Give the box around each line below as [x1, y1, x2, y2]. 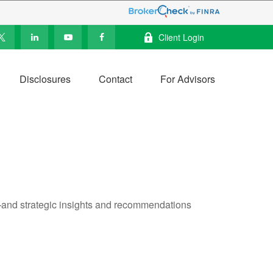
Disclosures [19, 72, 71, 87]
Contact [99, 72, 132, 87]
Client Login [158, 31, 204, 43]
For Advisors [160, 72, 215, 87]
